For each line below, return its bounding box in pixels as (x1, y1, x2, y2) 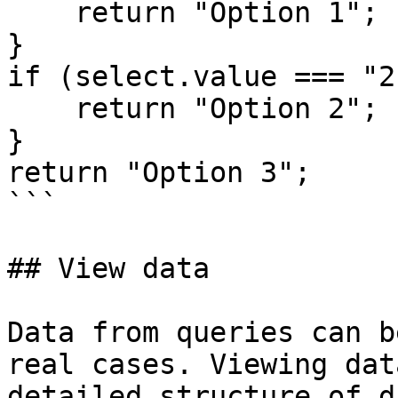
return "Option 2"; (7, 92, 75, 124)
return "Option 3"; (7, 156, 328, 188)
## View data (7, 252, 210, 284)
